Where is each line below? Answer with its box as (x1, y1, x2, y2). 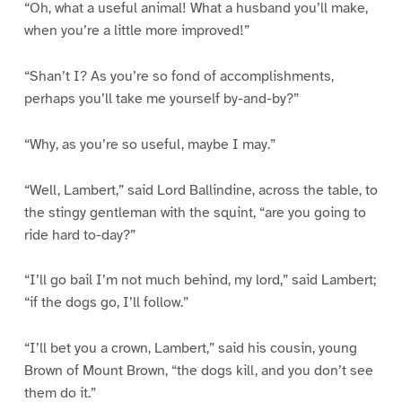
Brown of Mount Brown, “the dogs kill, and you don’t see (23, 362, 373, 380)
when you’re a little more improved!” (23, 21, 249, 39)
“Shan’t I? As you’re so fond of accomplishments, (23, 66, 334, 85)
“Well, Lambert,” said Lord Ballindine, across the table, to (23, 180, 378, 199)
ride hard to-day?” (23, 225, 135, 244)
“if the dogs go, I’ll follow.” (23, 293, 188, 312)
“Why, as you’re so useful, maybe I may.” (23, 135, 275, 153)
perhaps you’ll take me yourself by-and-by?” (23, 89, 299, 108)
